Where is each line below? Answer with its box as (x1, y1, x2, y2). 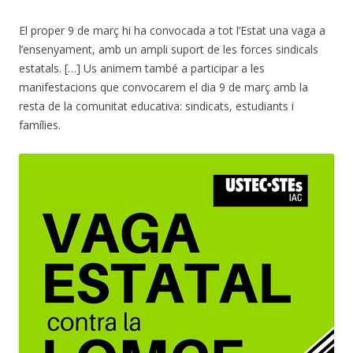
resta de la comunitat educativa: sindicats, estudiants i (19, 98, 294, 114)
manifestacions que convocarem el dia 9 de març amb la (19, 80, 308, 95)
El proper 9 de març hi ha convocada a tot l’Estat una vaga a (19, 23, 325, 39)
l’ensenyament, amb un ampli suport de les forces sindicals (19, 42, 318, 58)
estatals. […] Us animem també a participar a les (19, 61, 265, 76)
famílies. (19, 117, 61, 133)
